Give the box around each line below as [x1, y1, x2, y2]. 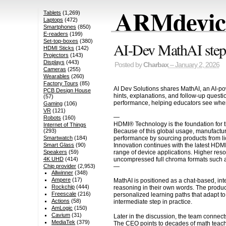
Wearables [43, 73, 70, 80]
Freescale [51, 191, 77, 197]
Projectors [43, 52, 69, 59]
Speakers [43, 149, 67, 155]
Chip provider [43, 163, 76, 169]
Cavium [51, 212, 71, 218]
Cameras [43, 66, 66, 73]
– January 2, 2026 [168, 61, 219, 69]
